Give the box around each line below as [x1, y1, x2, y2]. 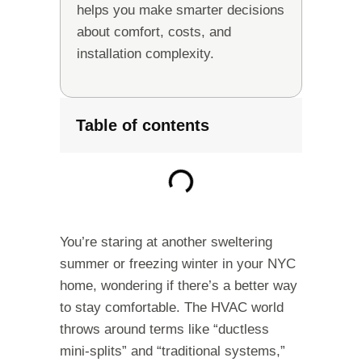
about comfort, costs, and [77, 24, 231, 40]
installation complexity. [77, 46, 214, 62]
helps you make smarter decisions [77, 2, 284, 19]
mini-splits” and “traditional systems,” [60, 343, 285, 360]
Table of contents [76, 116, 209, 135]
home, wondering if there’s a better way [60, 278, 297, 294]
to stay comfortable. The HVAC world [60, 300, 284, 316]
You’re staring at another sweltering [60, 234, 272, 250]
